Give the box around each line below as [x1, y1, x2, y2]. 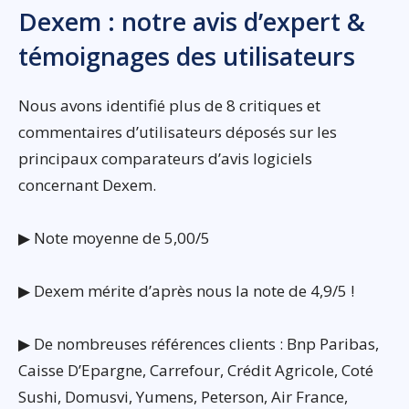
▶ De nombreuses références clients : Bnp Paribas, [18, 333, 379, 354]
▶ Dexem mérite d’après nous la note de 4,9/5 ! [18, 280, 354, 301]
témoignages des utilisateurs [18, 39, 355, 73]
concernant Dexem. [18, 174, 156, 195]
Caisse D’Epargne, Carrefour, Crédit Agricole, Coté [18, 360, 373, 381]
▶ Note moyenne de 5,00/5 [18, 227, 210, 248]
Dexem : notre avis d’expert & [18, 5, 365, 38]
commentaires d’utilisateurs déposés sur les [18, 121, 337, 142]
